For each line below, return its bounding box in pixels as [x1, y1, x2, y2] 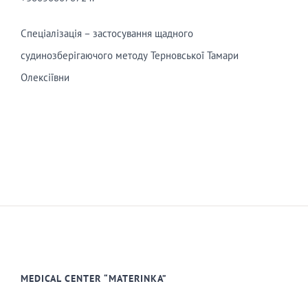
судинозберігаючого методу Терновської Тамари [20, 49, 239, 63]
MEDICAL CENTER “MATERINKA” [21, 272, 167, 285]
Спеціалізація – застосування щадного [20, 27, 193, 41]
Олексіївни [20, 71, 69, 85]
